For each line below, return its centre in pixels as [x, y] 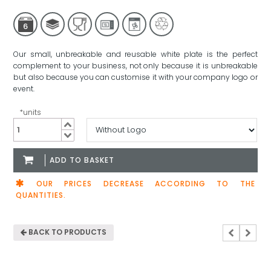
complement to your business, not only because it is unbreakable [135, 66]
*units [31, 113]
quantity [31, 178]
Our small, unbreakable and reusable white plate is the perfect [135, 54]
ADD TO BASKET [82, 160]
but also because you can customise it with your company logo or [135, 77]
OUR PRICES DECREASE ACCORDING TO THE [140, 184]
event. [24, 89]
